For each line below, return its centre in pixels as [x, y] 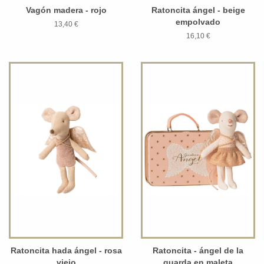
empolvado [198, 22]
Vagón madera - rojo [66, 10]
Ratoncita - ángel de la [198, 250]
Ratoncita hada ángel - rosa [66, 250]
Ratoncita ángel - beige [198, 10]
